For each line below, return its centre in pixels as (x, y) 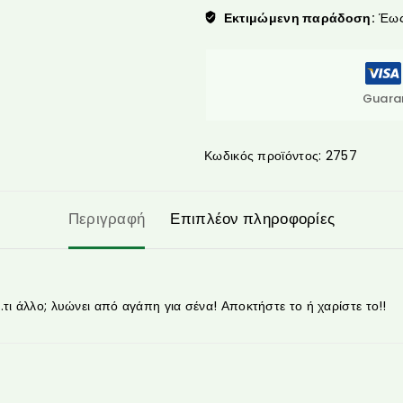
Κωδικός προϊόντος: (265, 155)
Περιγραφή (107, 218)
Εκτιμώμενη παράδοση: (299, 18)
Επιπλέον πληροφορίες (253, 218)
